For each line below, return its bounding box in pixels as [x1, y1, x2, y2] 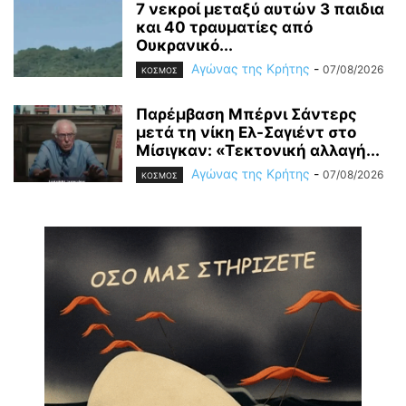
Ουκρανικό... [136, 35, 233, 54]
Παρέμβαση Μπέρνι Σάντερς [136, 104, 357, 123]
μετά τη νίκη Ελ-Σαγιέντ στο [136, 122, 356, 141]
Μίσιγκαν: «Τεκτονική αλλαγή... [136, 140, 380, 159]
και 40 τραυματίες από [136, 17, 313, 36]
